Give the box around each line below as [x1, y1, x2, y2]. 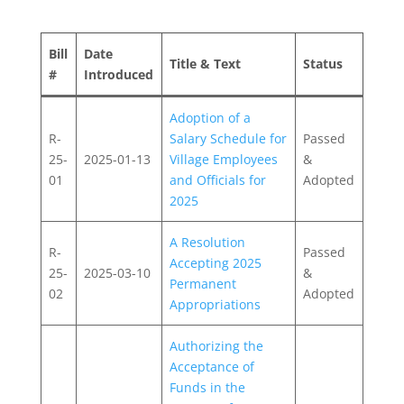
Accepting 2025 [170, 253, 262, 271]
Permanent [170, 274, 236, 292]
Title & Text [170, 54, 241, 72]
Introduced [84, 65, 153, 83]
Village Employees [170, 150, 278, 168]
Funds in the [170, 378, 245, 396]
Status [303, 54, 343, 72]
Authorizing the [170, 336, 263, 354]
